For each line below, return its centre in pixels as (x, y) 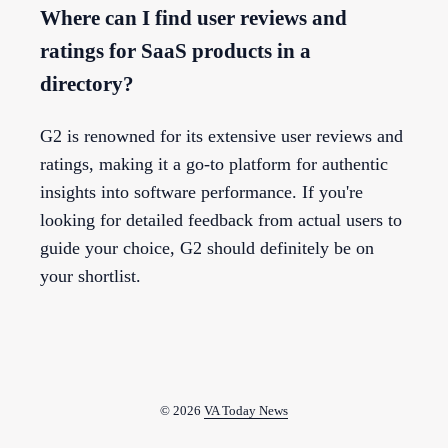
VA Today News (246, 410)
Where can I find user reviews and (193, 17)
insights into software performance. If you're (201, 191)
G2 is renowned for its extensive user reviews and (221, 135)
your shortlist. (90, 275)
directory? (87, 83)
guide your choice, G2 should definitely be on (207, 247)
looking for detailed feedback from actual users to (221, 219)
